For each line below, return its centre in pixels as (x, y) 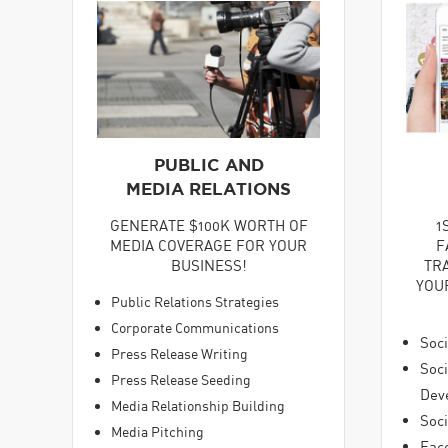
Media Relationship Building (198, 406)
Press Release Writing (179, 354)
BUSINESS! (208, 264)
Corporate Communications (195, 328)
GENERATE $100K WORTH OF (208, 224)
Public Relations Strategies (195, 302)
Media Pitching (157, 432)
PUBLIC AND (208, 164)
